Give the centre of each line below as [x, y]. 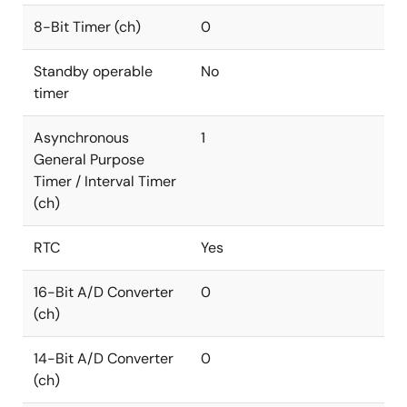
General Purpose [89, 159]
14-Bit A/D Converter [104, 358]
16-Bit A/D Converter [104, 292]
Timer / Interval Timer [105, 181]
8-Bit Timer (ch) [87, 27]
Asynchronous [81, 138]
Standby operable [93, 71]
